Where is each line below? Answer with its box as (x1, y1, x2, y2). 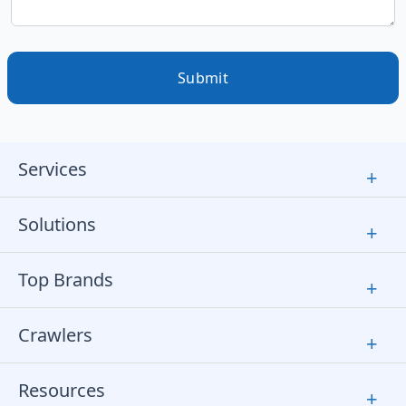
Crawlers (18, 322, 92, 347)
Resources (18, 377, 105, 402)
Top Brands (18, 266, 113, 292)
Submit (178, 67, 228, 88)
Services (18, 156, 87, 181)
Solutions (18, 211, 96, 237)
